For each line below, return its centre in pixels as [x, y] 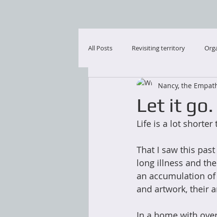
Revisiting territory [158, 48]
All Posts [100, 48]
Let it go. [175, 105]
